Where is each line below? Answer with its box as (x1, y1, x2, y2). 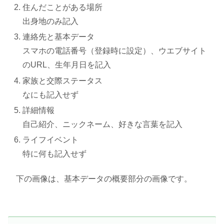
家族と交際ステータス (22, 76, 103, 85)
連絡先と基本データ (22, 32, 95, 41)
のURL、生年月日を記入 (22, 60, 111, 69)
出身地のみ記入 (22, 17, 79, 26)
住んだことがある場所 (22, 3, 103, 12)
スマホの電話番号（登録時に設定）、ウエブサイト (22, 46, 207, 55)
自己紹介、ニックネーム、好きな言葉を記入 (22, 119, 183, 128)
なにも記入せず (22, 90, 79, 99)
